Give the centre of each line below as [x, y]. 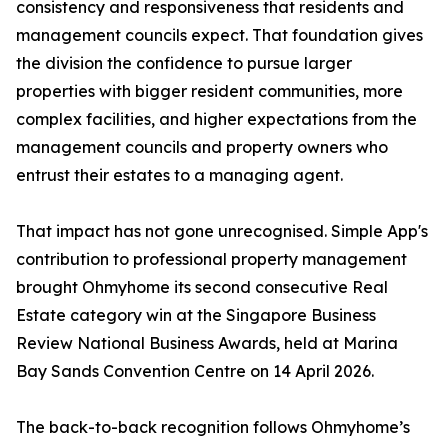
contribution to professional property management [211, 259]
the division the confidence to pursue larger [184, 63]
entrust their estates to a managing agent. [179, 175]
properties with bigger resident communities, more [209, 91]
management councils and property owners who [202, 147]
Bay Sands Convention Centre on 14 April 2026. [195, 371]
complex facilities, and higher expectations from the [216, 119]
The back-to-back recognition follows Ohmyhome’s [213, 427]
